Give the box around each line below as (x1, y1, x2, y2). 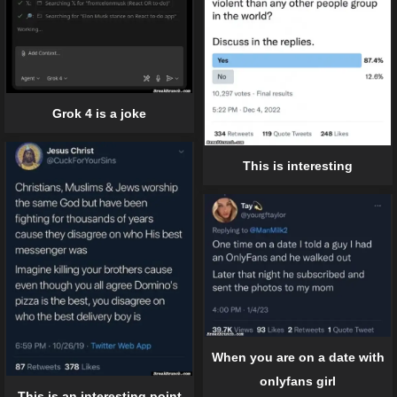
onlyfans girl (260, 374, 336, 389)
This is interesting (243, 159, 353, 174)
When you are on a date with (211, 350, 385, 365)
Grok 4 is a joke (52, 105, 146, 121)
